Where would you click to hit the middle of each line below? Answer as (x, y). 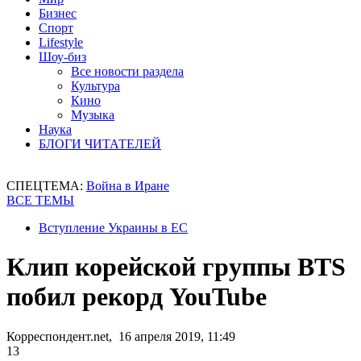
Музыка (93, 115)
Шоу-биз (62, 57)
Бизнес (58, 13)
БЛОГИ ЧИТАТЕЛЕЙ (100, 144)
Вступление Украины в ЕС (113, 228)
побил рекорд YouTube (137, 297)
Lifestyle (61, 42)
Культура (95, 86)
